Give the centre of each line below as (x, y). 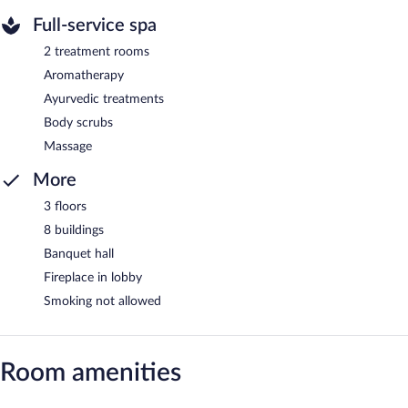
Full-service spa (95, 25)
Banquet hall (79, 254)
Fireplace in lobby (93, 277)
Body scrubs (78, 122)
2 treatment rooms (97, 51)
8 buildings (74, 230)
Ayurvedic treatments (104, 99)
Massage (68, 146)
